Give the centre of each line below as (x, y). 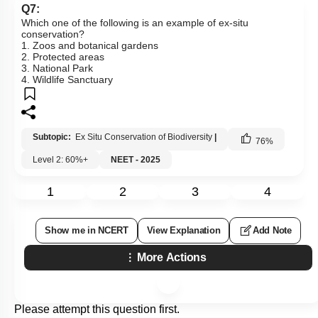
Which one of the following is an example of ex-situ (135, 23)
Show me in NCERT (87, 230)
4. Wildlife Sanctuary (67, 79)
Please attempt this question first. (97, 309)
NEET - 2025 (136, 160)
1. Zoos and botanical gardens (90, 45)
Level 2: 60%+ (60, 160)
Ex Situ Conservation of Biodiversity (144, 137)
